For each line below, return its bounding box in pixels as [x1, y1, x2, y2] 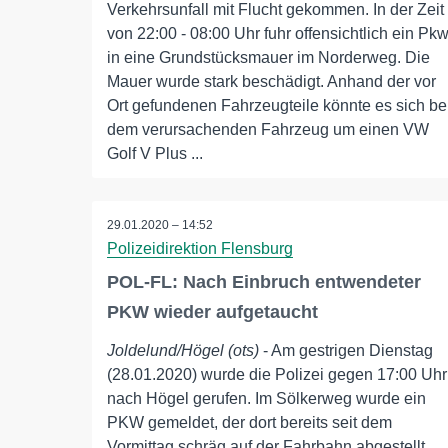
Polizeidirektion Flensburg [107, 240, 293, 258]
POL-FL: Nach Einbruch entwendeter [107, 272, 421, 293]
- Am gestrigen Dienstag [259, 342, 433, 360]
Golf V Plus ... [107, 145, 203, 162]
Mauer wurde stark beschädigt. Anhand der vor [107, 73, 436, 90]
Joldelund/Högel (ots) [107, 342, 259, 360]
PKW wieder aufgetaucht [107, 302, 318, 323]
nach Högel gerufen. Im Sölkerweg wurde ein [107, 390, 426, 408]
